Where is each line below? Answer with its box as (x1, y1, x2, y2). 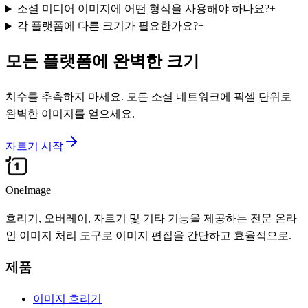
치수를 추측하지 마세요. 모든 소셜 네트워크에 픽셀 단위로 (5, 91, 291, 103)
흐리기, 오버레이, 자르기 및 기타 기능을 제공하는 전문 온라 (5, 212, 297, 225)
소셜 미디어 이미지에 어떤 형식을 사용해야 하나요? (16, 3, 269, 15)
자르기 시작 (5, 140, 63, 153)
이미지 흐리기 (33, 292, 102, 305)
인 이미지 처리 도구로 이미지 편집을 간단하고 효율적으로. (5, 230, 291, 242)
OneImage (5, 184, 51, 197)
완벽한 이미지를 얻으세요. (5, 108, 135, 120)
